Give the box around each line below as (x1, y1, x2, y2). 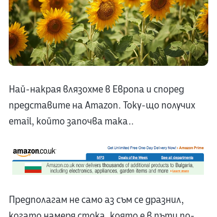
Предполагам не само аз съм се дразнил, (8, 193, 184, 207)
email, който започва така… (8, 115, 134, 128)
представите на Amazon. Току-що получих (8, 99, 195, 112)
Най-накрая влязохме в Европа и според (8, 83, 184, 96)
